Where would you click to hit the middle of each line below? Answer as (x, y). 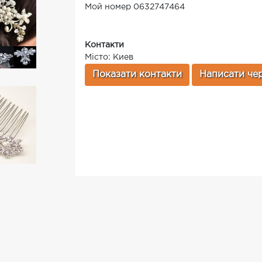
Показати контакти (137, 75)
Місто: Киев (109, 57)
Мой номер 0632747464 (135, 7)
